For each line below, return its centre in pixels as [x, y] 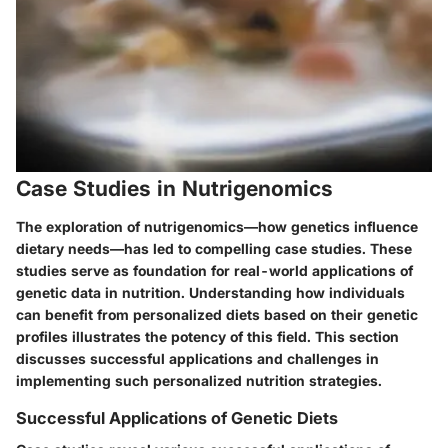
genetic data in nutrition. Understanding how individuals [210, 292]
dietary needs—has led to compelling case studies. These [214, 248]
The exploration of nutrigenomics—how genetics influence [217, 226]
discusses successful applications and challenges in [197, 358]
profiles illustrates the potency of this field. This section [207, 336]
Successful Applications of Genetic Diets [177, 417]
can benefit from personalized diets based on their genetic [217, 314]
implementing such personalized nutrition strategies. [199, 380]
